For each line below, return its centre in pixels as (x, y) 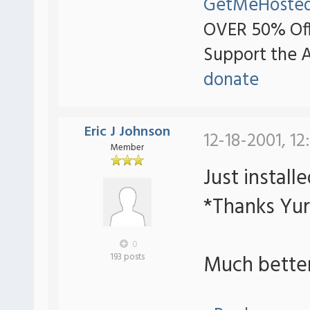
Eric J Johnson (127, 132)
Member (127, 148)
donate (231, 80)
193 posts (127, 257)
